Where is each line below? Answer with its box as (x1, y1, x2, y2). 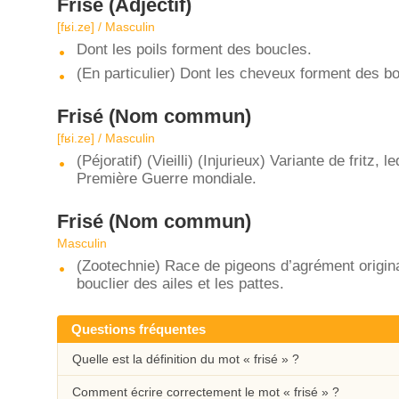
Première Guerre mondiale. (77, 170, 256, 187)
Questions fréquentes (71, 322, 206, 337)
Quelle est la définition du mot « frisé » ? (72, 352, 299, 366)
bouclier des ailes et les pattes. (77, 275, 284, 292)
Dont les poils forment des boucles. (77, 41, 312, 58)
